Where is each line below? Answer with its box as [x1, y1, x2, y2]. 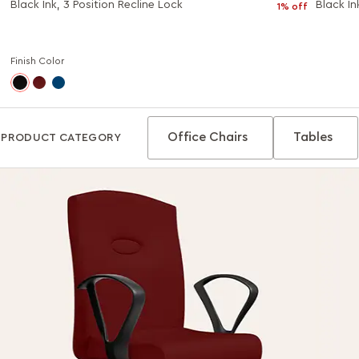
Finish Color [10, 56, 65, 66]
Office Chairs [167, 131, 248, 143]
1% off [277, 2, 309, 11]
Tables [292, 131, 333, 143]
